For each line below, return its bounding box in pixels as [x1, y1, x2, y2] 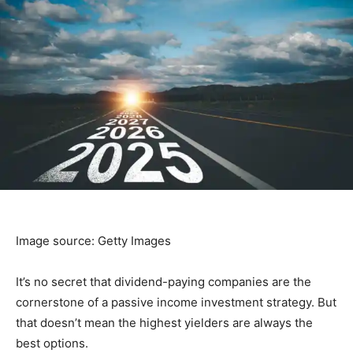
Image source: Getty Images [16, 232, 171, 248]
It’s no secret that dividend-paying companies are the [16, 273, 311, 289]
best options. [16, 335, 88, 351]
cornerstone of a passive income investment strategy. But [16, 294, 336, 310]
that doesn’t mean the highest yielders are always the [16, 314, 313, 330]
